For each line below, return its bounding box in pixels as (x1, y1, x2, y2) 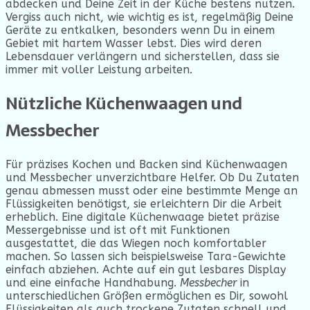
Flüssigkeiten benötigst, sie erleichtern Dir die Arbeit (6, 197, 282, 210)
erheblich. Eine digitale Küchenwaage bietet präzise (6, 210, 280, 224)
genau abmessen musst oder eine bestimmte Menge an (6, 183, 298, 197)
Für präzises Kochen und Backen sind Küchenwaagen (6, 157, 287, 171)
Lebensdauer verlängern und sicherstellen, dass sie (6, 49, 280, 63)
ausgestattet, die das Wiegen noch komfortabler (6, 236, 266, 250)
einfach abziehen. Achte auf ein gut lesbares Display (6, 262, 286, 276)
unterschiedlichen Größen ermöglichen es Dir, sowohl (6, 289, 288, 302)
